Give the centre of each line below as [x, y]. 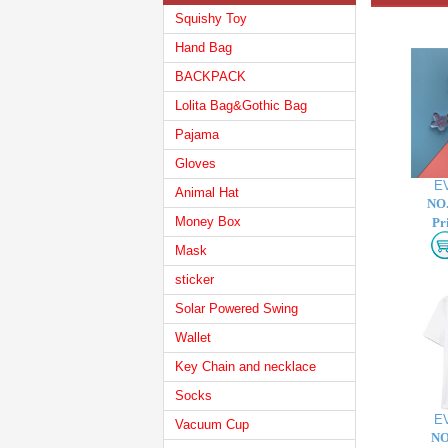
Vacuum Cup [212, 424]
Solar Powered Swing [236, 308]
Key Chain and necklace [245, 366]
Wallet [193, 337]
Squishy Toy [211, 18]
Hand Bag [203, 47]
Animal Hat [207, 192]
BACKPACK [210, 76]
